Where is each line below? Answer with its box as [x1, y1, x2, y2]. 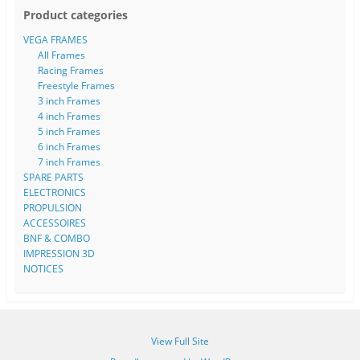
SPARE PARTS [22, 170, 84, 185]
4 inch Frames [37, 109, 100, 124]
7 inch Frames [37, 155, 100, 170]
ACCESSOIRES [22, 216, 86, 231]
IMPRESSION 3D [22, 247, 95, 261]
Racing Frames [37, 63, 104, 78]
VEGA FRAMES [22, 33, 88, 47]
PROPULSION [22, 201, 82, 215]
